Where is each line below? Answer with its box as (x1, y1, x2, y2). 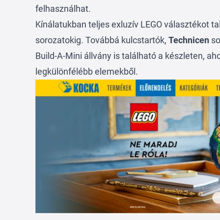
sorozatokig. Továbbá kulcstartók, (35, 35, 168, 45)
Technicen (168, 35, 209, 45)
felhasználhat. (35, 3, 93, 14)
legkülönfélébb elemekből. (35, 66, 140, 77)
